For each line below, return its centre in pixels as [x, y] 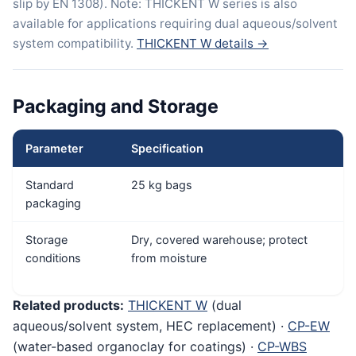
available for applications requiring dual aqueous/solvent [175, 24]
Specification [167, 148]
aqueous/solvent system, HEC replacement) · [150, 325]
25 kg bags [162, 184]
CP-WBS [282, 346]
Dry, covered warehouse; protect [219, 239]
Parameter [54, 148]
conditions [53, 257]
